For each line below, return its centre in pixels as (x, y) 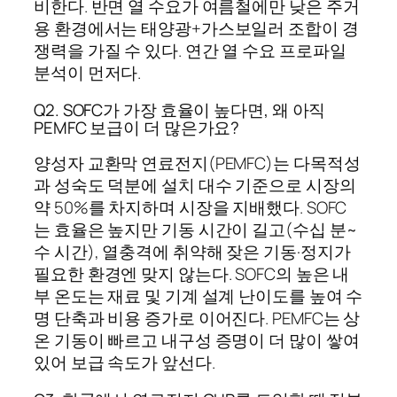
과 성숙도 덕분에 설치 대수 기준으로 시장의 (195, 186)
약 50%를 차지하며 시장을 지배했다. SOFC (191, 208)
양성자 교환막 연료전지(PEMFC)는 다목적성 (197, 163)
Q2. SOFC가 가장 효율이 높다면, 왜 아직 (180, 109)
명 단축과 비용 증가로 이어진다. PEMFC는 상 (197, 319)
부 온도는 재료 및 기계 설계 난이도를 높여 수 (198, 296)
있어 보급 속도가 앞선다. (125, 363)
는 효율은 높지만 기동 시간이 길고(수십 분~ (195, 230)
